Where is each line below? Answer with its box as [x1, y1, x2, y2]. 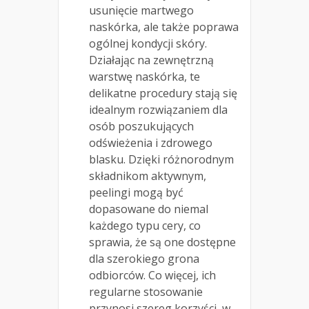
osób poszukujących [89, 119, 194, 134]
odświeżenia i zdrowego [89, 135, 212, 151]
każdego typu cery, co [89, 218, 201, 234]
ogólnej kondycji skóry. [89, 36, 207, 52]
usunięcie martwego [89, 3, 194, 19]
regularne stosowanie [89, 284, 203, 300]
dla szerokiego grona [89, 251, 199, 267]
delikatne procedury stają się [89, 86, 237, 101]
